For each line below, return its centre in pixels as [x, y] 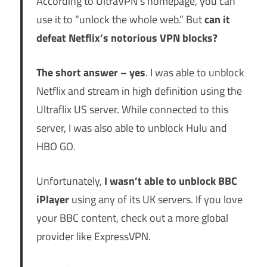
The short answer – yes [91, 73]
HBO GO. [56, 147]
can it [217, 20]
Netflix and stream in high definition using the [139, 91]
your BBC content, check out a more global [132, 218]
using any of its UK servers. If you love [156, 200]
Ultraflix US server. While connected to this [132, 110]
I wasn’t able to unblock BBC [170, 181]
